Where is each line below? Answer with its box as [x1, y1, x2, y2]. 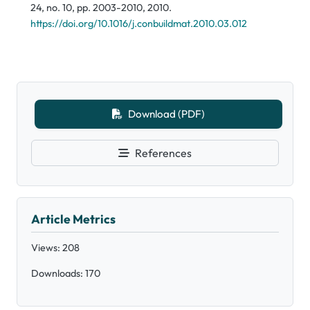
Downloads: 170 [31, 267, 100, 280]
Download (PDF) [128, 107, 205, 121]
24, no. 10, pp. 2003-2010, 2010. [30, 1, 172, 15]
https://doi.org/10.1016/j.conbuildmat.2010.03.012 [30, 17, 247, 30]
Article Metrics [31, 211, 116, 228]
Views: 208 [31, 241, 80, 255]
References [135, 146, 192, 161]
